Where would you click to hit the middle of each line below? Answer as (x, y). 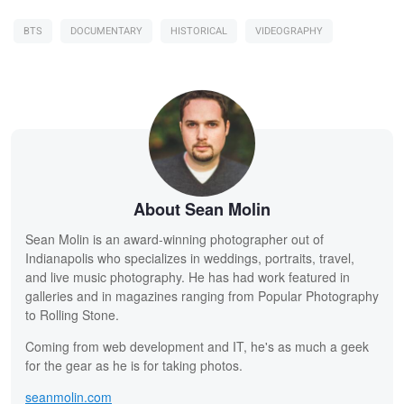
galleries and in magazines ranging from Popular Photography (202, 295)
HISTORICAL (199, 31)
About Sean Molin (202, 209)
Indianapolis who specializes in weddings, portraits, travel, (190, 257)
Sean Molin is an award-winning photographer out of (174, 239)
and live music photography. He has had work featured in (188, 276)
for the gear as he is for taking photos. (134, 365)
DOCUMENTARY (106, 31)
